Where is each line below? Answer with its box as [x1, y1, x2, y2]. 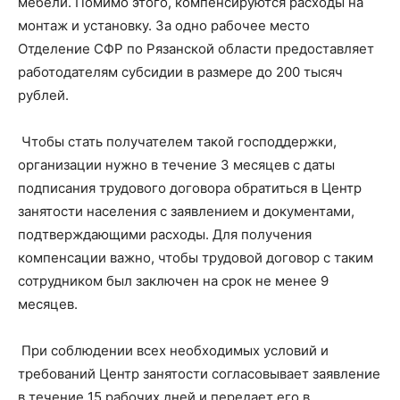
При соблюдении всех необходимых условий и [18, 342, 329, 360]
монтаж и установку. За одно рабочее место [18, 17, 310, 35]
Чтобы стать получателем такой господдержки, [18, 133, 337, 151]
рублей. [18, 87, 69, 104]
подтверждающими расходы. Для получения [18, 226, 312, 244]
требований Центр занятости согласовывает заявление [18, 365, 380, 383]
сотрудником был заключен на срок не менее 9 [18, 272, 329, 290]
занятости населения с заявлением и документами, [18, 203, 354, 221]
